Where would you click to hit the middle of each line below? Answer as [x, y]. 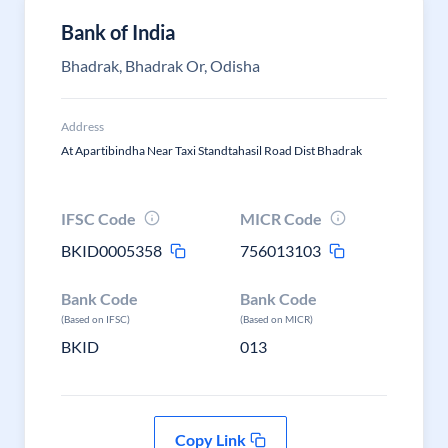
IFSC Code [98, 218]
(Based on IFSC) [95, 319]
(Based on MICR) [277, 319]
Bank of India [118, 32]
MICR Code [281, 218]
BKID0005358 [111, 250]
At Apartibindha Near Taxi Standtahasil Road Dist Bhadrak [211, 150]
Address [82, 126]
